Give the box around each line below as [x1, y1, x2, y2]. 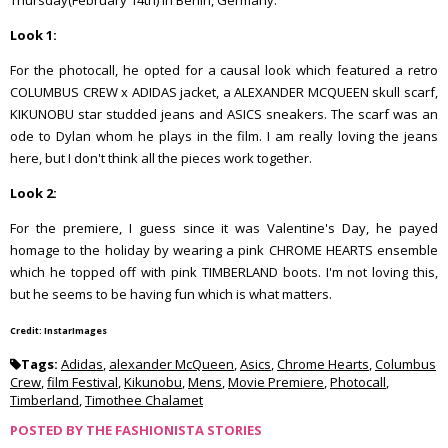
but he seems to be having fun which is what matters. [10, 285, 335, 303]
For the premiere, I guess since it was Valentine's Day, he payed [10, 219, 438, 237]
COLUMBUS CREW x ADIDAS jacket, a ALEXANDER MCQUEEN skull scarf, [10, 83, 438, 101]
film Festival [47, 373, 118, 391]
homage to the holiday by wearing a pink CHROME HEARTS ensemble [10, 241, 438, 259]
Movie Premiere [228, 373, 324, 391]
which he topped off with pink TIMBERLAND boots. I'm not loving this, [10, 263, 438, 281]
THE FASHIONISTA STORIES [86, 421, 262, 439]
